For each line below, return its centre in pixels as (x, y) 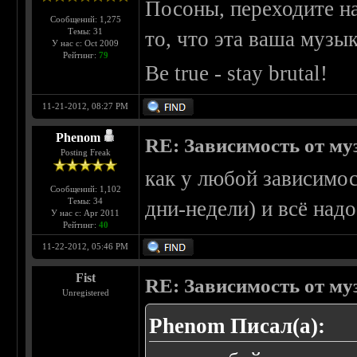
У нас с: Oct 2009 (86, 43)
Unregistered (85, 293)
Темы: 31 (86, 31)
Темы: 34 (86, 201)
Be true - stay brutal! (237, 74)
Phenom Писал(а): (237, 326)
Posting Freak (85, 153)
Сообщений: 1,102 (85, 189)
